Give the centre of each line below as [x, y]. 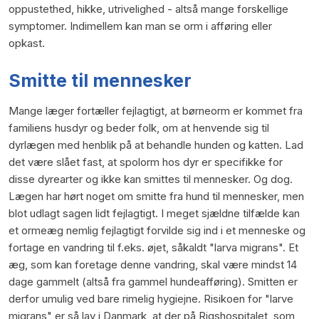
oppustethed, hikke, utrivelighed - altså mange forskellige [148, 9]
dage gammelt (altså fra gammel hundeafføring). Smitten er [153, 281]
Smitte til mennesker [100, 80]
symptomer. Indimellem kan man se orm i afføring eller [140, 26]
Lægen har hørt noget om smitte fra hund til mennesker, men [156, 196]
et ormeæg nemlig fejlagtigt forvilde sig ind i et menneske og [157, 230]
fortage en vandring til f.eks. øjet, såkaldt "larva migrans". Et [153, 247]
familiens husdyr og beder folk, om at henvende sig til [138, 127]
